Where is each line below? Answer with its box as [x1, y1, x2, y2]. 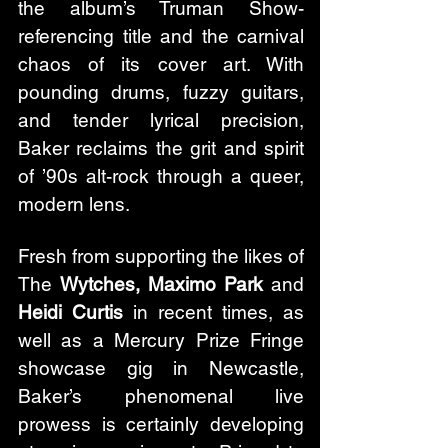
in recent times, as [123, 300, 304, 323]
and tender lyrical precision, [18, 108, 304, 131]
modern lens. [18, 192, 130, 215]
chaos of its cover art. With [18, 52, 304, 75]
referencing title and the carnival [18, 24, 304, 47]
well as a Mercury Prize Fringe [18, 328, 304, 351]
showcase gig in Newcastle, [18, 356, 304, 379]
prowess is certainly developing [18, 412, 304, 435]
